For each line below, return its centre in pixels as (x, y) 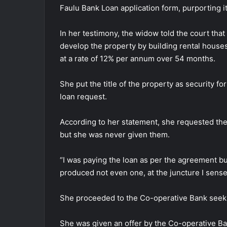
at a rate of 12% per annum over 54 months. (138, 58)
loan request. (83, 96)
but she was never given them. (115, 134)
